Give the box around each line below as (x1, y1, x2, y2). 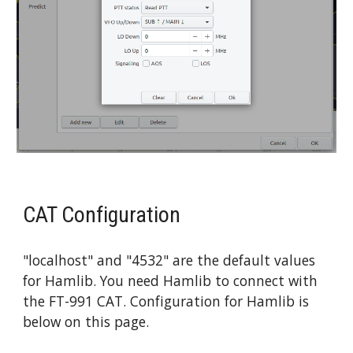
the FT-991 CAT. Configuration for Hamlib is (23, 292, 310, 311)
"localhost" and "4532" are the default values (23, 251, 316, 270)
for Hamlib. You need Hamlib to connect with (23, 271, 318, 291)
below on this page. (23, 312, 150, 332)
